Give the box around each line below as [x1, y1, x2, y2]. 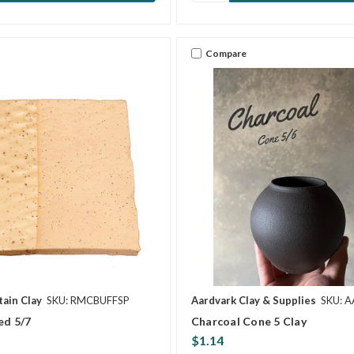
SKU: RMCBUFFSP [47, 294, 130, 307]
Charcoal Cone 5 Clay [190, 314, 307, 329]
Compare [205, 47, 247, 59]
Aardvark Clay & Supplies [190, 294, 316, 307]
